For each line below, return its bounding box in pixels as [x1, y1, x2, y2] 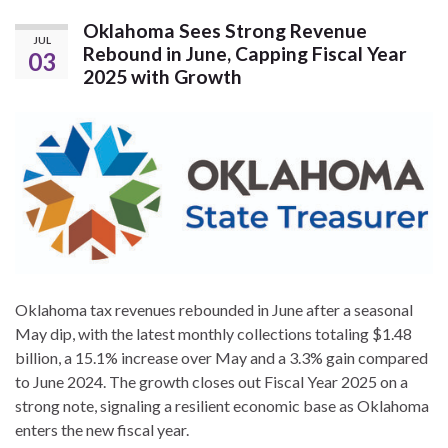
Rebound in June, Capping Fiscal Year [83, 41, 407, 65]
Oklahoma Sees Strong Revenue [83, 18, 367, 42]
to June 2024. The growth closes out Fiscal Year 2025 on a [15, 371, 408, 391]
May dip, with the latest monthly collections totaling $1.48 [15, 323, 412, 343]
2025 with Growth [83, 64, 242, 88]
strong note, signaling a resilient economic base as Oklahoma [15, 395, 429, 415]
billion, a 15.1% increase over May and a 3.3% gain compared [15, 347, 428, 367]
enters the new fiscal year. [15, 419, 189, 439]
